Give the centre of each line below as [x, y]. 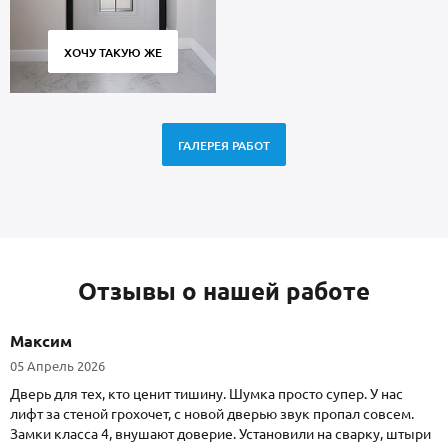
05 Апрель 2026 [57, 366]
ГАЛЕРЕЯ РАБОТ [224, 146]
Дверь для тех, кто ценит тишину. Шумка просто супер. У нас [206, 394]
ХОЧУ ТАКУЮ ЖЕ [113, 53]
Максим [41, 341]
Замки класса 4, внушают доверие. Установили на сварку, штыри [220, 434]
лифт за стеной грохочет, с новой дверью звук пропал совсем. [212, 414]
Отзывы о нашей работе [224, 292]
